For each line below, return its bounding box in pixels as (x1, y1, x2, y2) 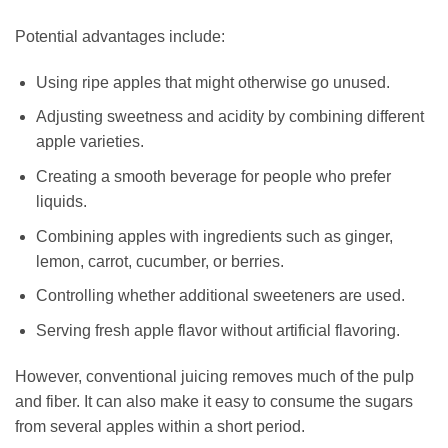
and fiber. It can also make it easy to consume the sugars (15, 392, 413, 410)
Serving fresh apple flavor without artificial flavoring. (35, 321, 400, 339)
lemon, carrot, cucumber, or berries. (35, 252, 284, 270)
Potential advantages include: (15, 27, 225, 45)
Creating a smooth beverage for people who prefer (35, 167, 391, 185)
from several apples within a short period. (15, 417, 305, 435)
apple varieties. (35, 133, 144, 151)
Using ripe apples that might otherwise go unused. (35, 73, 390, 91)
